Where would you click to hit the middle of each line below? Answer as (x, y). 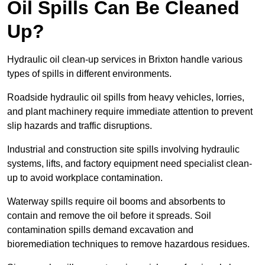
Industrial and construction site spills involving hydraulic (123, 150)
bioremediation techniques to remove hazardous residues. (130, 244)
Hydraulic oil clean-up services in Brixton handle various (125, 60)
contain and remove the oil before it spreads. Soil (109, 216)
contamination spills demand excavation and (100, 230)
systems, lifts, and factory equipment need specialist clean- (130, 164)
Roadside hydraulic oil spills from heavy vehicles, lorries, (126, 98)
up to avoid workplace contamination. (86, 178)
